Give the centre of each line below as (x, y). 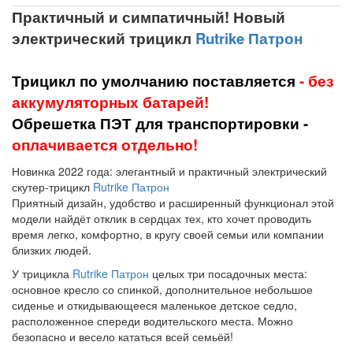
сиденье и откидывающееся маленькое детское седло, (154, 305)
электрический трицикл (104, 38)
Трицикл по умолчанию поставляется (154, 80)
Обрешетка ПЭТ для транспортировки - (160, 123)
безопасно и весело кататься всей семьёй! (126, 336)
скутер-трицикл (52, 186)
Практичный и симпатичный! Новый (149, 17)
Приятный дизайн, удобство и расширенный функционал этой (173, 202)
